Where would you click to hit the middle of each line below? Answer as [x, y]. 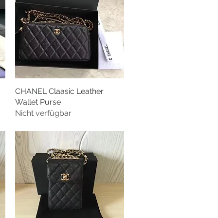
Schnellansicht [69, 91]
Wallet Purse [38, 102]
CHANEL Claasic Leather [59, 91]
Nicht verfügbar [43, 113]
